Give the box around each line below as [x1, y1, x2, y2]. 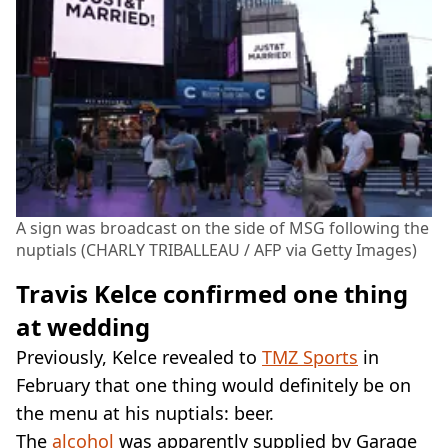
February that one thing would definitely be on [16, 373, 411, 398]
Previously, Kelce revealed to [16, 345, 262, 370]
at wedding [16, 310, 150, 344]
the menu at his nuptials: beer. [16, 401, 274, 426]
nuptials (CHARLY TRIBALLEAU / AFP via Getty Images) [16, 239, 417, 262]
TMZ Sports [262, 345, 358, 370]
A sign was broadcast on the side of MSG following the [16, 217, 429, 240]
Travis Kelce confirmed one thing [16, 277, 408, 311]
